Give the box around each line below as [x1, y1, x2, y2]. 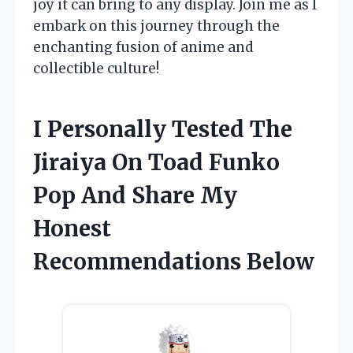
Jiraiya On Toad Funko [33, 147, 280, 176]
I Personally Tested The [33, 114, 292, 143]
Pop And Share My [33, 180, 237, 210]
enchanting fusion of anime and [33, 38, 253, 56]
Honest [33, 214, 111, 243]
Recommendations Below [33, 247, 314, 276]
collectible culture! [33, 59, 159, 77]
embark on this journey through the [33, 17, 280, 35]
